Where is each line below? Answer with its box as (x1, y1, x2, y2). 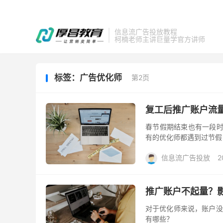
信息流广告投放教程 (114, 27, 177, 36)
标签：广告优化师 (54, 73, 124, 83)
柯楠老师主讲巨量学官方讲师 (114, 35, 205, 43)
